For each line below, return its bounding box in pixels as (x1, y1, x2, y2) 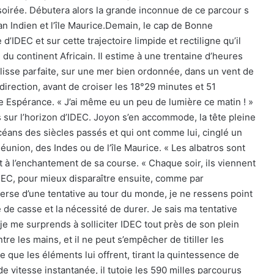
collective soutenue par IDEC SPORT (84, 232, 222, 242)
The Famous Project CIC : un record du (84, 209, 232, 219)
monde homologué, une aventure (84, 220, 212, 231)
